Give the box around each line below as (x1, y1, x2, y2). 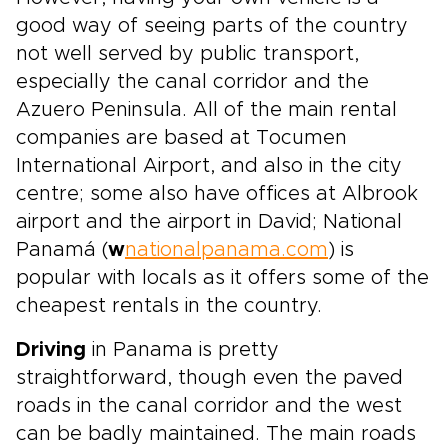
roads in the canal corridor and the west (16, 396, 402, 416)
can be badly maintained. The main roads (16, 424, 416, 444)
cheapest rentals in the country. (16, 296, 322, 316)
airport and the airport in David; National (16, 212, 402, 232)
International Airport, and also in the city (16, 156, 402, 176)
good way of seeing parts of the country (16, 16, 408, 36)
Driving (16, 340, 86, 360)
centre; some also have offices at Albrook (16, 184, 418, 204)
